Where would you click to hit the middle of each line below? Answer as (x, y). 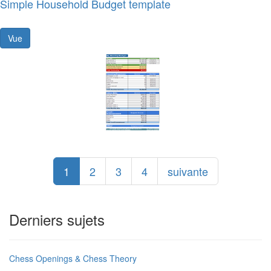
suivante (188, 171)
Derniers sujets (57, 219)
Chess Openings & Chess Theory (73, 258)
